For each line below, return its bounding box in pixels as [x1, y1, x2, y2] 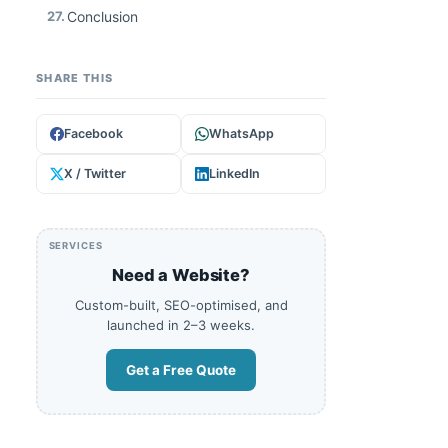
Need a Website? [112, 265, 250, 286]
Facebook [64, 125, 123, 141]
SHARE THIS [36, 70, 114, 85]
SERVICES [48, 240, 104, 252]
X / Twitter [64, 165, 126, 181]
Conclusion [67, 7, 138, 25]
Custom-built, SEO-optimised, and [74, 297, 288, 314]
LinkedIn [209, 165, 260, 181]
